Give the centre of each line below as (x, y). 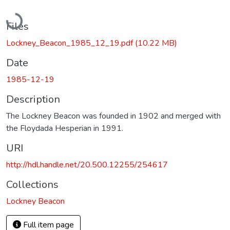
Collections (32, 184)
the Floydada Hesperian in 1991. (65, 128)
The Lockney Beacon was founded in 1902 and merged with (113, 116)
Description (33, 99)
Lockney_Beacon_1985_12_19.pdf (71, 43)
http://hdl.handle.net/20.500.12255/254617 (87, 165)
